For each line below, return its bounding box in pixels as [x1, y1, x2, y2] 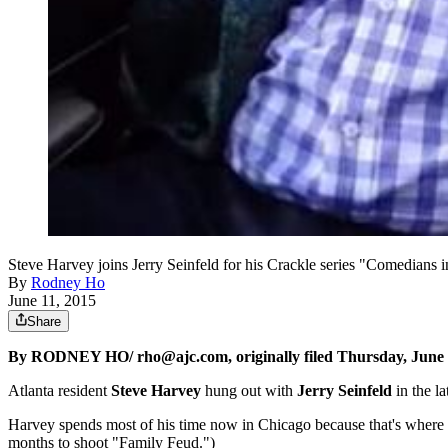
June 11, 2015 [8, 292, 96, 310]
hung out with [201, 382, 297, 400]
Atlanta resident [8, 382, 111, 400]
